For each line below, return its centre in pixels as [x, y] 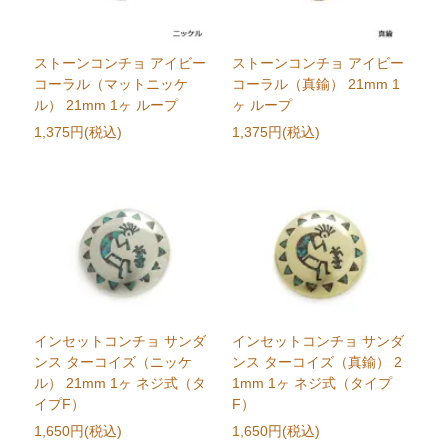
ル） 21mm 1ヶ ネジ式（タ [120, 383]
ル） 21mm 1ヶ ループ [106, 105]
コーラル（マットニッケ [111, 84]
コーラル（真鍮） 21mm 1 [315, 84]
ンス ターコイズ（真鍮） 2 [316, 362]
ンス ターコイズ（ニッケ [113, 362]
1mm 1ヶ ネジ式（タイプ [311, 383]
